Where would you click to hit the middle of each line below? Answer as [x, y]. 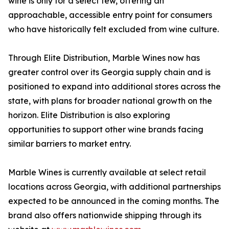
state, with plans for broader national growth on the [110, 101]
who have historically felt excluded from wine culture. [113, 29]
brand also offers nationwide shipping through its [105, 215]
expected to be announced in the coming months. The [114, 201]
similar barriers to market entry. [70, 144]
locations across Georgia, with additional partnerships [114, 187]
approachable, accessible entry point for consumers [110, 15]
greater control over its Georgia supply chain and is [109, 72]
